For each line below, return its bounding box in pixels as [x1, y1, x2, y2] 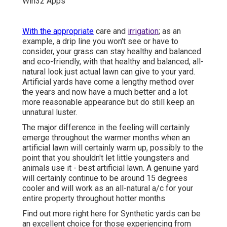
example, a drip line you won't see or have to [22, 36, 178, 46]
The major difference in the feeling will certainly [22, 122, 190, 132]
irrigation [128, 26, 159, 36]
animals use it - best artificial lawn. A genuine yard [22, 163, 199, 173]
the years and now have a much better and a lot [22, 87, 187, 97]
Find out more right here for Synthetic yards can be [22, 208, 201, 218]
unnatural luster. [22, 107, 77, 117]
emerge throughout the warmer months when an [22, 132, 190, 142]
